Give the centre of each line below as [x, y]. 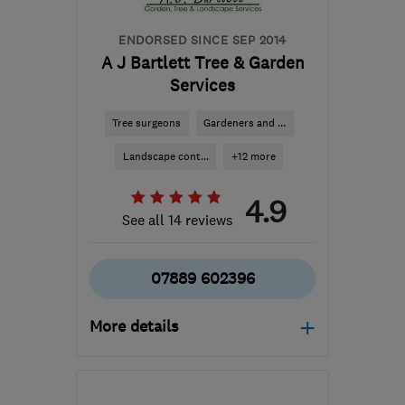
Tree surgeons [146, 123]
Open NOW [160, 367]
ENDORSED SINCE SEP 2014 [202, 40]
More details [134, 326]
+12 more [253, 156]
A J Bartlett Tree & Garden [202, 63]
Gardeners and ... [245, 123]
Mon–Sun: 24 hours [188, 389]
